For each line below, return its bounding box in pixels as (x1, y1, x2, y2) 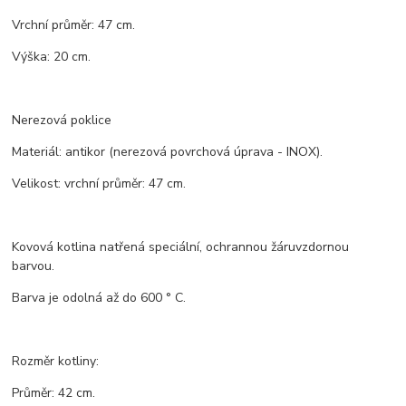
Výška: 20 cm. (12, 48, 92, 66)
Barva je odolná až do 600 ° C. (12, 289, 187, 307)
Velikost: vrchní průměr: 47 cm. (12, 175, 187, 193)
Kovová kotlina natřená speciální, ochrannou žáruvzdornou (12, 238, 350, 256)
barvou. (12, 257, 55, 275)
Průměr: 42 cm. (12, 384, 96, 402)
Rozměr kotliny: (12, 353, 100, 371)
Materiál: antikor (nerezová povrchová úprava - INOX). (12, 143, 324, 161)
